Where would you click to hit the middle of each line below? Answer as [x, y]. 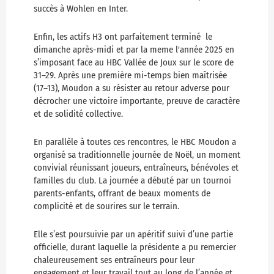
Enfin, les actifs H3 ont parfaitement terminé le [123, 37]
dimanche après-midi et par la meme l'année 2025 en [134, 50]
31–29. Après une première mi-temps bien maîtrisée [130, 76]
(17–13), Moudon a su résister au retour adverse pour [131, 88]
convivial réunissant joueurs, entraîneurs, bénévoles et [136, 168]
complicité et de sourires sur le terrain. [106, 206]
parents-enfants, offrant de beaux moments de [122, 194]
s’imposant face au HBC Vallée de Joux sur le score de [134, 63]
